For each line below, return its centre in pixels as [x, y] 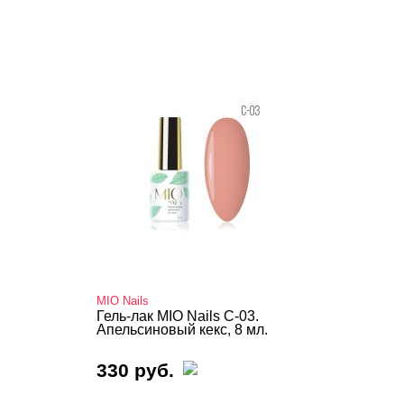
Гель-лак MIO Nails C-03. [178, 316]
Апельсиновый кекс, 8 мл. [182, 330]
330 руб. [135, 370]
